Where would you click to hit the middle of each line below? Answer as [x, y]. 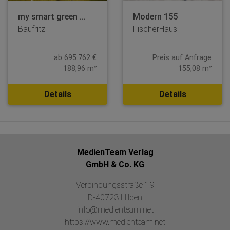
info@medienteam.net [115, 209]
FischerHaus [155, 29]
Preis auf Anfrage [182, 57]
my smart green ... [52, 16]
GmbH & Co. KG [115, 164]
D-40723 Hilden [115, 197]
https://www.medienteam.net [115, 222]
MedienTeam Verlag [115, 152]
